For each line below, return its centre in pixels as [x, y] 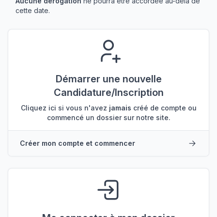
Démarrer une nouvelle [108, 79]
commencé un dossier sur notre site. [108, 117]
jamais [120, 108]
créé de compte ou [164, 108]
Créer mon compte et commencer [77, 143]
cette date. [33, 10]
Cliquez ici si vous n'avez [65, 108]
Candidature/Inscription [108, 93]
